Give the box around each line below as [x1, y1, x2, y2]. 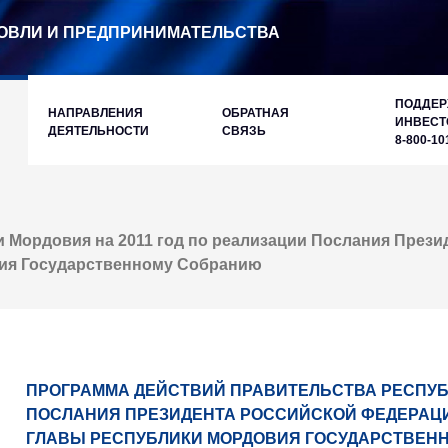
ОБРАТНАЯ [221, 106, 289, 120]
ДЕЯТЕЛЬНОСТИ [48, 124, 150, 138]
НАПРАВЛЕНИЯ [48, 106, 144, 120]
